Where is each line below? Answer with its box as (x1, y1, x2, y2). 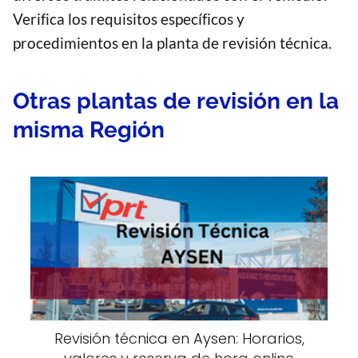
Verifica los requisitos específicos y (13, 10, 245, 29)
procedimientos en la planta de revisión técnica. (13, 34, 332, 53)
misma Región (13, 117, 165, 144)
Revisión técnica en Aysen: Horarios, (54, 328, 304, 349)
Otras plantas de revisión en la (13, 88, 339, 115)
